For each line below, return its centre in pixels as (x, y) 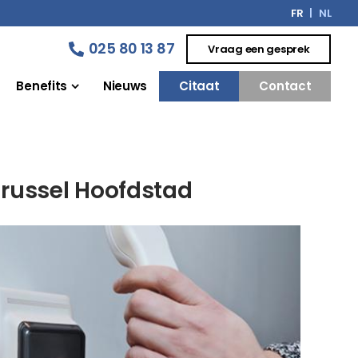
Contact (285, 86)
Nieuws (125, 86)
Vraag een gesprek (259, 49)
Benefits (42, 86)
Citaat (199, 86)
